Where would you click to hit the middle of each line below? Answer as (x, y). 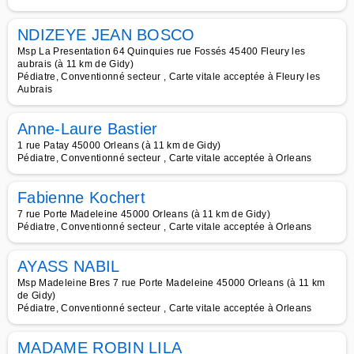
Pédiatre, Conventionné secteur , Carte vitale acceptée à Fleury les (169, 77)
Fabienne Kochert (82, 198)
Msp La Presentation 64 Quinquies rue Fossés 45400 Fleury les (162, 51)
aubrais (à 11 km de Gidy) (76, 64)
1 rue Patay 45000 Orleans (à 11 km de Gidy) (119, 145)
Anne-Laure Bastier (88, 129)
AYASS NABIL (69, 266)
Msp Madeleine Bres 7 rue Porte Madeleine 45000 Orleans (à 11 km (171, 283)
